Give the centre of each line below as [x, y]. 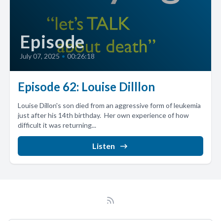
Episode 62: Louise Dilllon [86, 87]
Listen [104, 146]
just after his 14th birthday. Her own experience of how [103, 115]
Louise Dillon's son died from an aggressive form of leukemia [109, 105]
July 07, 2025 [40, 56]
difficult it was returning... [57, 125]
